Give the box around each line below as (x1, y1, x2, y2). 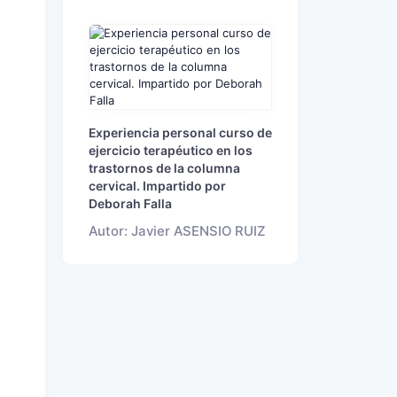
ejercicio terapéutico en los (89, 143, 253, 158)
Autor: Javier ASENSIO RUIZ (89, 222, 266, 239)
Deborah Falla (89, 196, 172, 211)
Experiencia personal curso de (89, 125, 272, 140)
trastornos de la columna (89, 160, 240, 175)
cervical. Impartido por (89, 178, 226, 193)
